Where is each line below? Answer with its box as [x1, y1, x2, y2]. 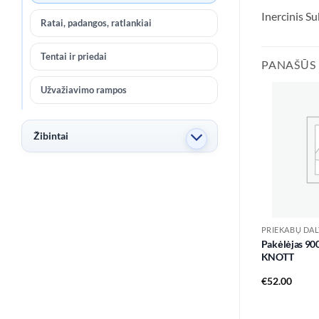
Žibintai [33, 129, 68, 142]
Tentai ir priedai [41, 50, 107, 62]
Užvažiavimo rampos [41, 83, 127, 95]
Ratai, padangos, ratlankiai [41, 16, 152, 28]
